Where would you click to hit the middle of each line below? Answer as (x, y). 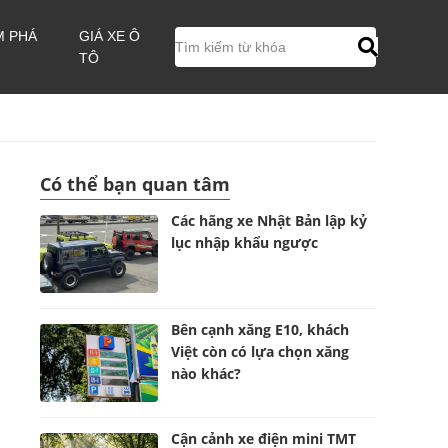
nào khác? (206, 373)
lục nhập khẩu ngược (245, 242)
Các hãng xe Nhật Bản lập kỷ (269, 220)
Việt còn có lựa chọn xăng (260, 351)
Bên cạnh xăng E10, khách (260, 329)
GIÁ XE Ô (110, 36)
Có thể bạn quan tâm (135, 184)
